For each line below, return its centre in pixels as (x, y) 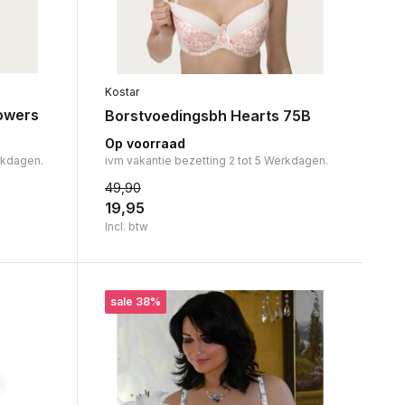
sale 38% (135, 302)
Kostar (122, 92)
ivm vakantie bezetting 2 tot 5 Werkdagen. (216, 161)
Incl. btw (126, 227)
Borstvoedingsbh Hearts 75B (207, 116)
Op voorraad (145, 144)
